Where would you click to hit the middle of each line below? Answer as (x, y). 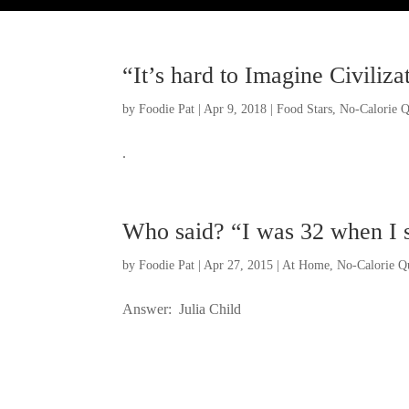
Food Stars (305, 110)
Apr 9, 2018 (236, 110)
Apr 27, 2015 (239, 266)
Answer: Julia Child (182, 309)
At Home (306, 266)
